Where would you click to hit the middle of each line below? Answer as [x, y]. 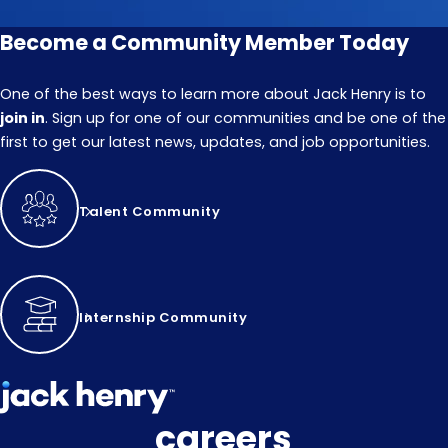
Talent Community [149, 211]
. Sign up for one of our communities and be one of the [245, 118]
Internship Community [163, 317]
